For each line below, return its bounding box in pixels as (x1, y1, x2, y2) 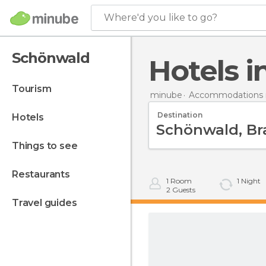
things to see (18, 140, 78, 151)
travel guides (18, 197, 77, 208)
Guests (170, 185, 195, 194)
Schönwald (12, 49, 90, 66)
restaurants (18, 169, 70, 180)
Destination (157, 110, 202, 119)
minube (150, 89, 182, 100)
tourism (18, 83, 52, 94)
